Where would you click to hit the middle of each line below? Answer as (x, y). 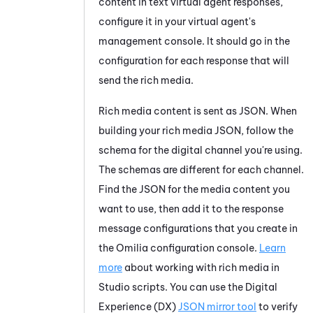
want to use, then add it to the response (191, 209)
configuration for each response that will (194, 60)
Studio (114, 287)
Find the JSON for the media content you (194, 189)
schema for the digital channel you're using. (201, 150)
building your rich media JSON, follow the (196, 130)
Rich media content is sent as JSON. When (198, 111)
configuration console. (204, 248)
